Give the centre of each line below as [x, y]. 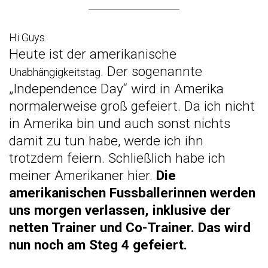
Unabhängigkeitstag [55, 72]
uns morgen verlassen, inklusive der [120, 210]
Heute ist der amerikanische [93, 54]
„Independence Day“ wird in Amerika [116, 89]
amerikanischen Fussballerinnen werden [132, 193]
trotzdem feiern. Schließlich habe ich [117, 158]
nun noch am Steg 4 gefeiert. [98, 245]
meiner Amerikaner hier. [83, 175]
